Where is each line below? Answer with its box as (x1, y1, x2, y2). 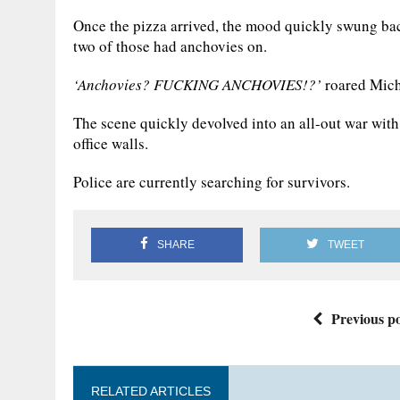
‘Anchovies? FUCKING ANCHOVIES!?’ (73, 74, 325, 95)
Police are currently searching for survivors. (73, 171, 350, 192)
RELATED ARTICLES (91, 384, 211, 398)
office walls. (73, 133, 148, 154)
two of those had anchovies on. (73, 36, 267, 56)
